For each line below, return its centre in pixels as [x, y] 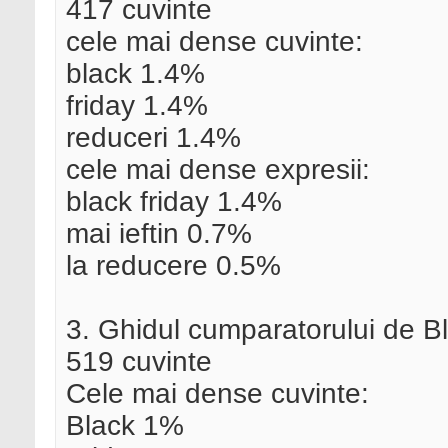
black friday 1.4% [174, 202]
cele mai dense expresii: [218, 170]
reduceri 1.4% [153, 138]
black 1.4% [135, 74]
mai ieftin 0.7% [159, 234]
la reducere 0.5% [173, 266]
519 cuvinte [139, 362]
